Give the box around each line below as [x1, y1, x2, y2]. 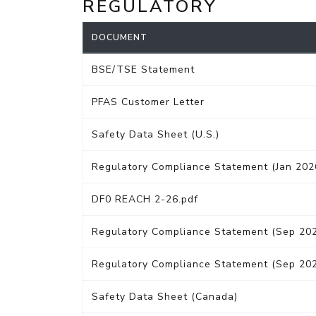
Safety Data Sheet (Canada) [92, 289, 238, 303]
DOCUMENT [92, 31, 147, 43]
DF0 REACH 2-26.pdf [92, 192, 198, 206]
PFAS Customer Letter [92, 95, 205, 109]
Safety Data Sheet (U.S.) [92, 127, 219, 141]
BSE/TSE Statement [92, 62, 195, 76]
